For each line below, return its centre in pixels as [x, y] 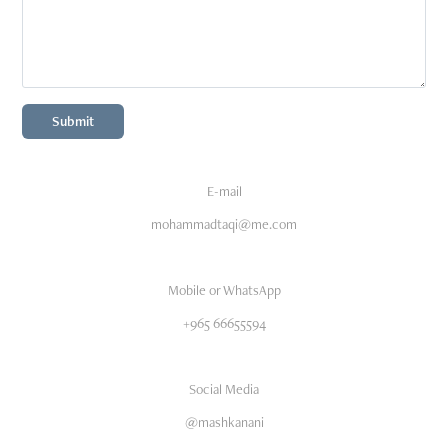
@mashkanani [224, 421]
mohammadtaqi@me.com [224, 223]
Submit [73, 120]
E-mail [224, 190]
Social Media [224, 388]
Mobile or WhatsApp [224, 289]
